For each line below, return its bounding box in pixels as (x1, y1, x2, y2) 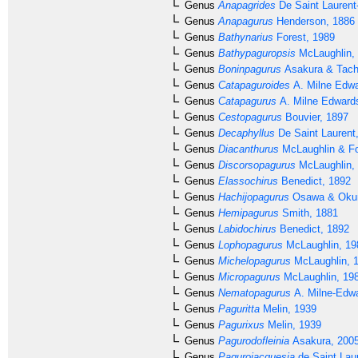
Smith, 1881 (279, 206, 338, 219)
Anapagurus (215, 14, 273, 27)
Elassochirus (215, 174, 278, 187)
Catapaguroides (215, 78, 290, 91)
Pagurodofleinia (215, 334, 289, 347)
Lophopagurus (215, 238, 283, 251)
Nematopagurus (215, 286, 291, 299)
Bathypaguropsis (215, 46, 296, 59)
